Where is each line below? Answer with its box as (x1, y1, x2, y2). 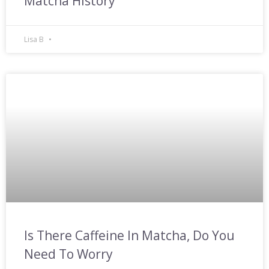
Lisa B (24, 34, 46, 44)
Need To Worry (24, 246, 113, 262)
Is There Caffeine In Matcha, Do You (24, 227, 235, 244)
